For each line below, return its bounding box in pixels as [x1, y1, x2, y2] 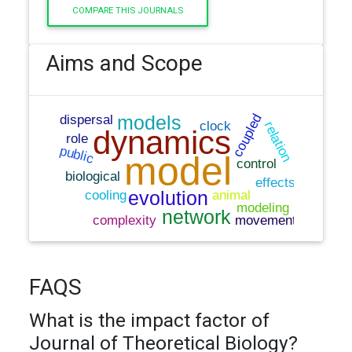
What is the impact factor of [29, 308, 270, 332]
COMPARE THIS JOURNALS [72, 5, 184, 16]
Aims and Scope [46, 49, 203, 76]
